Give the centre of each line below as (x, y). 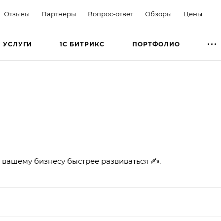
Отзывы (17, 14)
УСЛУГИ (18, 44)
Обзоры (158, 14)
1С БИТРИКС (82, 44)
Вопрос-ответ (110, 14)
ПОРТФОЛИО (156, 44)
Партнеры (59, 14)
